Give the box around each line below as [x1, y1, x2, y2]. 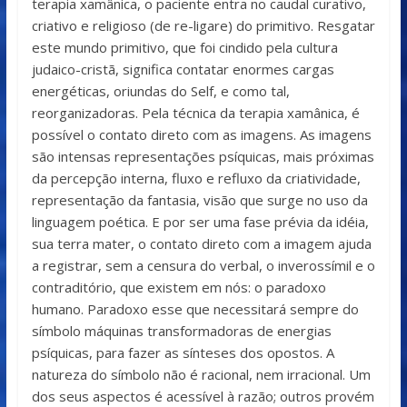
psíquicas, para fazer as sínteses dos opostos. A [31, 343, 334, 362]
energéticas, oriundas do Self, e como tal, [31, 82, 290, 101]
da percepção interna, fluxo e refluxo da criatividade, [31, 169, 361, 188]
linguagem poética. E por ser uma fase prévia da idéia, [31, 213, 369, 232]
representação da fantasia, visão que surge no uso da [31, 191, 368, 210]
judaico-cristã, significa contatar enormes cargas [31, 60, 334, 79]
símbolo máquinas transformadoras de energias [31, 322, 332, 341]
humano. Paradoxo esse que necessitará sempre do [31, 300, 359, 319]
